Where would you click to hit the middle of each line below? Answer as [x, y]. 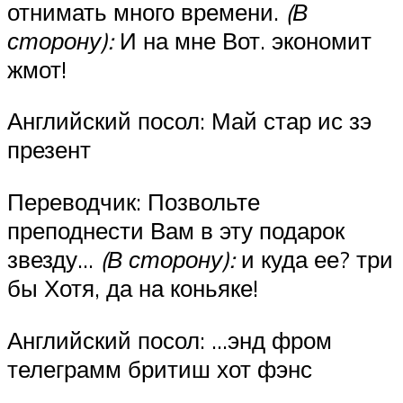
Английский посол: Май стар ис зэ [189, 121]
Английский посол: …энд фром [170, 340]
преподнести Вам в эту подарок [176, 230]
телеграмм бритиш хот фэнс [160, 368]
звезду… [54, 259]
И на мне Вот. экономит [242, 40]
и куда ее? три [314, 259]
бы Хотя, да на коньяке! [133, 287]
